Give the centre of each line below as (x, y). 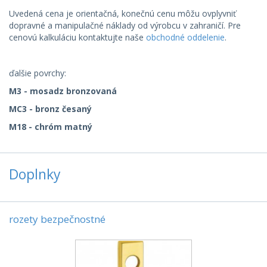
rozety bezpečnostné (57, 219)
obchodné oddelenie (185, 37)
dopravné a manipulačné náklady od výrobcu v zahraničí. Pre (125, 25)
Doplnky (35, 174)
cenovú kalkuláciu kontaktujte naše (77, 37)
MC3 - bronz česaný (50, 109)
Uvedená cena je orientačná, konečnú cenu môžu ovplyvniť (122, 13)
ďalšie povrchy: (38, 73)
